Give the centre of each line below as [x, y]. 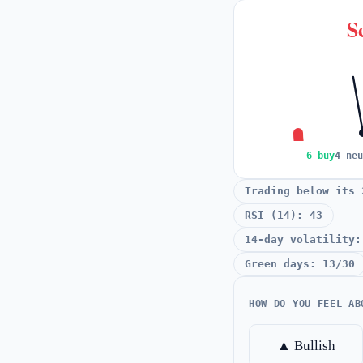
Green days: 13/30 [300, 264]
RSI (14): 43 [284, 215]
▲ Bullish [306, 346]
